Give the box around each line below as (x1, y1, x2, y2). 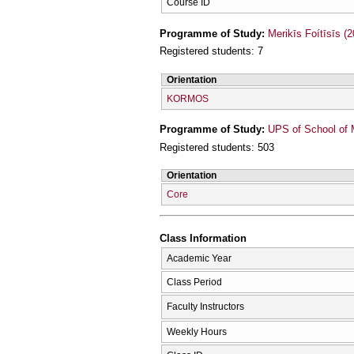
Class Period (167, 277, 222, 288)
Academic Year (167, 253, 232, 265)
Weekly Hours (167, 326, 227, 338)
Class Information (160, 232, 247, 244)
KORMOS (167, 92, 209, 104)
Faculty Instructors (167, 301, 244, 313)
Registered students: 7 (160, 45, 263, 58)
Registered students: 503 (160, 141, 274, 153)
